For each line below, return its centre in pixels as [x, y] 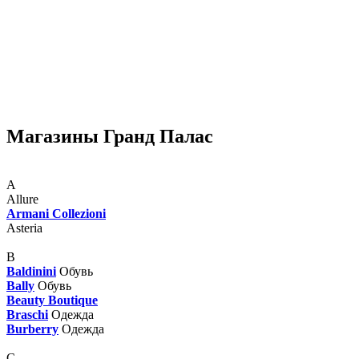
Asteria [24, 228]
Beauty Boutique [52, 300]
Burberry [32, 329]
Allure [22, 199]
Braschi [27, 314]
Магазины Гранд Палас [110, 136]
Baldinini [31, 271]
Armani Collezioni [56, 213]
